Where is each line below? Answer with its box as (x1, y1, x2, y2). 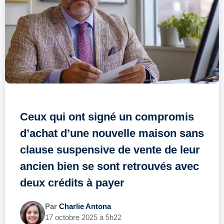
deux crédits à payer (20, 176, 124, 189)
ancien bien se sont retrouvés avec (20, 159, 199, 172)
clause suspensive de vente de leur (20, 143, 200, 156)
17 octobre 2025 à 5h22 (45, 212, 121, 221)
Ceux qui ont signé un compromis (20, 110, 194, 123)
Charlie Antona (59, 201, 111, 210)
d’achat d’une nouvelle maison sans (20, 126, 204, 139)
